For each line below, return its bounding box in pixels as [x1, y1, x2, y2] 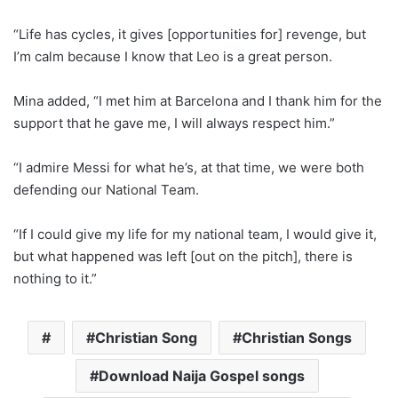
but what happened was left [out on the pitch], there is [13, 247, 353, 265]
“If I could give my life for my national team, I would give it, [13, 225, 377, 243]
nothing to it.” [13, 269, 97, 287]
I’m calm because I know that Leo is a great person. [13, 47, 332, 65]
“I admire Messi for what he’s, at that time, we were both [13, 158, 364, 176]
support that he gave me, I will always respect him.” [13, 114, 335, 131]
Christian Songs [242, 328, 352, 346]
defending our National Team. [13, 180, 199, 198]
